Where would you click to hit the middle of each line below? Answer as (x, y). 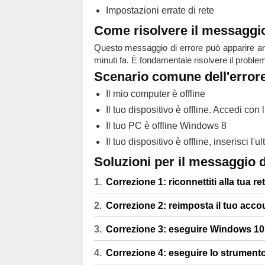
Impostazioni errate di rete (160, 10)
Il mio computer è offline (155, 94)
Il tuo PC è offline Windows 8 (166, 126)
